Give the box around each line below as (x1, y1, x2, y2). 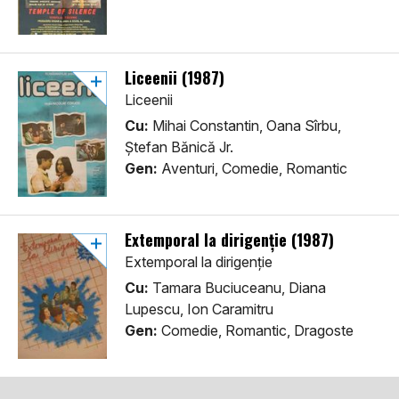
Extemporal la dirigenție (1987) (125, 228, 334, 252)
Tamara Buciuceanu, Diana (149, 279, 326, 297)
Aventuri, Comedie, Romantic (158, 159, 347, 178)
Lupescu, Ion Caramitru (125, 300, 273, 319)
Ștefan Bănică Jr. (125, 138, 233, 157)
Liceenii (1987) (125, 66, 224, 90)
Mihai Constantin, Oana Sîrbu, (149, 117, 341, 135)
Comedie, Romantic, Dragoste (158, 322, 354, 340)
